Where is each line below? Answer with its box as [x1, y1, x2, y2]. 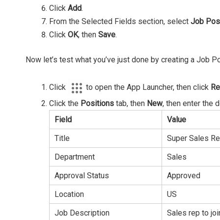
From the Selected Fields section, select [49, 16, 191, 26]
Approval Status [55, 170, 109, 180]
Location [55, 189, 84, 199]
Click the [49, 98, 81, 108]
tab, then [114, 98, 147, 108]
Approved [167, 170, 200, 180]
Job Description [55, 208, 110, 218]
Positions [81, 98, 114, 108]
